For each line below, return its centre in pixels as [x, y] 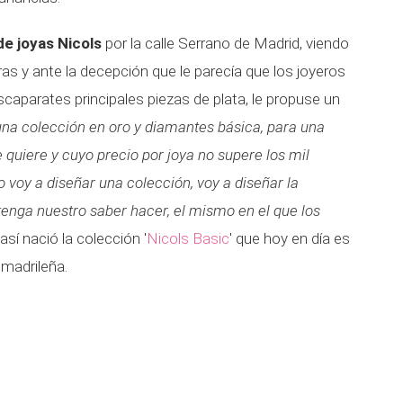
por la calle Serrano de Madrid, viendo [225, 43]
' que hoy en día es [290, 238]
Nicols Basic [188, 238]
